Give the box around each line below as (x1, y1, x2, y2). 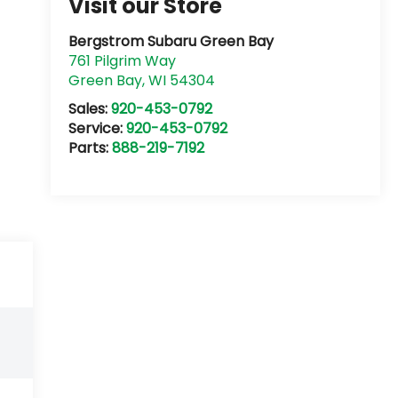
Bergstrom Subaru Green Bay (68, 31, 274, 52)
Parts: (68, 138, 112, 159)
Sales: (68, 99, 111, 120)
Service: (68, 118, 126, 139)
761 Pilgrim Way (68, 51, 176, 72)
